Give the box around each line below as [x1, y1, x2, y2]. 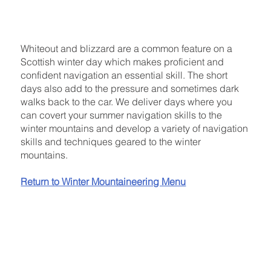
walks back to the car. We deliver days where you [21, 95, 233, 108]
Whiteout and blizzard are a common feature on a [21, 42, 233, 54]
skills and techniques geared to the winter [21, 135, 201, 148]
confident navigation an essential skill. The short [21, 68, 228, 81]
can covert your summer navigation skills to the [21, 108, 223, 121]
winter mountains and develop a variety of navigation [21, 122, 249, 134]
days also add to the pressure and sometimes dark [21, 82, 240, 94]
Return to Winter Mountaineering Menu [21, 175, 186, 188]
